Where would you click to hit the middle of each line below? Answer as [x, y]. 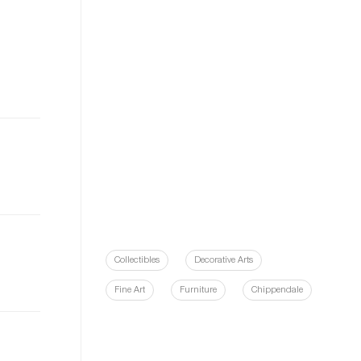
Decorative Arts [224, 261]
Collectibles [137, 261]
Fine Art [130, 290]
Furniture [198, 290]
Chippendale [277, 290]
